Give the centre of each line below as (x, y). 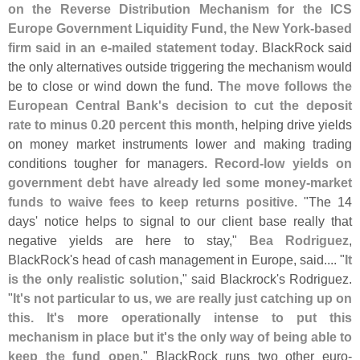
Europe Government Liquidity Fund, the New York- (161, 29)
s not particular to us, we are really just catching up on (188, 299)
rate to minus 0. (55, 125)
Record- (239, 164)
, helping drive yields (293, 125)
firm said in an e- (60, 48)
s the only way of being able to (260, 337)
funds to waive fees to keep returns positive (151, 202)
